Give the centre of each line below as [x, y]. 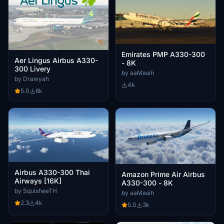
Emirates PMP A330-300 [163, 54]
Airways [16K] [38, 180]
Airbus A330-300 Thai [52, 172]
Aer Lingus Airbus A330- [56, 60]
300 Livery [32, 69]
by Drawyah [32, 79]
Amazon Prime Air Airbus [163, 174]
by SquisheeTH [36, 190]
